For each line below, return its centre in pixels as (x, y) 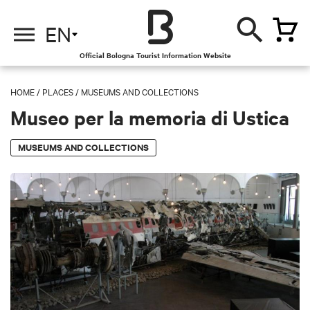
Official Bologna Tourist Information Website (155, 55)
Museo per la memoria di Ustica (150, 117)
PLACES (58, 91)
